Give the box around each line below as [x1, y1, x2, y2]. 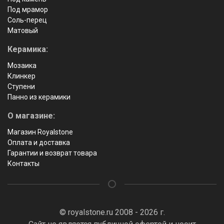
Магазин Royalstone [7, 128, 73, 136]
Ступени [7, 82, 35, 91]
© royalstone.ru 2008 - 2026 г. [59, 207, 165, 217]
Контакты [7, 159, 39, 168]
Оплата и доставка [7, 138, 70, 147]
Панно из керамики [7, 93, 70, 101]
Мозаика [7, 61, 36, 70]
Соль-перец [7, 16, 47, 24]
